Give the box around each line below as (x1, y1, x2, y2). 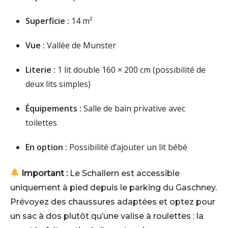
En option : (25, 141, 67, 153)
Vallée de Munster (45, 39, 116, 51)
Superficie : (25, 15, 69, 26)
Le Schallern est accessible (68, 168, 180, 178)
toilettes (25, 117, 57, 128)
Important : (21, 168, 68, 178)
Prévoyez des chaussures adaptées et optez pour (10, 196, 215, 207)
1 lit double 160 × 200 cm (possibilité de (55, 64, 206, 75)
